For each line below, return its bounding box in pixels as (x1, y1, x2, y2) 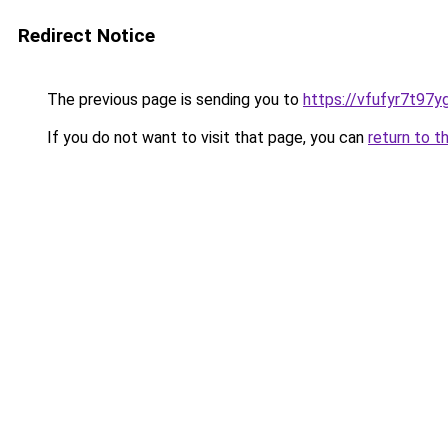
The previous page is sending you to (43, 90, 303, 109)
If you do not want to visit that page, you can (43, 128, 368, 147)
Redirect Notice (18, 24, 155, 47)
